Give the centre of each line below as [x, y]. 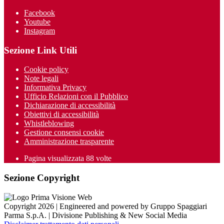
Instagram [39, 31]
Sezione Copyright [42, 178]
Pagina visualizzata [55, 158]
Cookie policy [46, 69]
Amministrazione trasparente [69, 141]
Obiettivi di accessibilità [61, 114]
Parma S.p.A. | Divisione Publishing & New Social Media [95, 215]
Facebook [39, 13]
